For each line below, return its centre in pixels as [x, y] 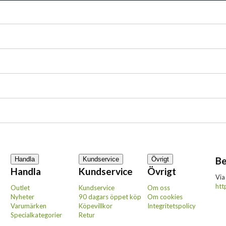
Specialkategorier [36, 215]
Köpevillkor [96, 206]
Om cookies [165, 197]
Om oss [158, 188]
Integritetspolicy [171, 206]
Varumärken [28, 206]
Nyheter [22, 197]
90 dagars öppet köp [110, 197]
